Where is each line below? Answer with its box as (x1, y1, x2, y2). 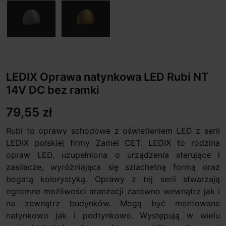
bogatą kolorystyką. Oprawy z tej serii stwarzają (6, 174, 220, 184)
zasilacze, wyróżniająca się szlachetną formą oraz (6, 162, 220, 172)
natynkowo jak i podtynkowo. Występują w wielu (6, 210, 220, 220)
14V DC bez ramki (6, 83, 99, 96)
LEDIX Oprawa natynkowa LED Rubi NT (6, 70, 208, 83)
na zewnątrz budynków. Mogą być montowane (6, 198, 220, 208)
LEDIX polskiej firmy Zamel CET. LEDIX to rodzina (6, 138, 220, 148)
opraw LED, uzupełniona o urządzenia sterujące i (6, 150, 220, 160)
